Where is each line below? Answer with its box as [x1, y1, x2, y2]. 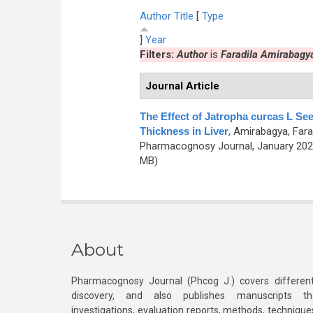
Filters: [139, 48, 177, 61]
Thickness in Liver [139, 125, 228, 137]
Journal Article [145, 79, 219, 92]
